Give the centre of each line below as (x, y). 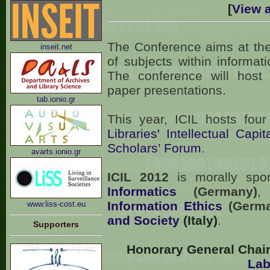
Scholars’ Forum (154, 148)
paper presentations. (167, 90)
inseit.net (56, 47)
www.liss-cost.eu (56, 204)
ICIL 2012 (138, 177)
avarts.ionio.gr (56, 152)
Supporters (56, 224)
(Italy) (199, 220)
